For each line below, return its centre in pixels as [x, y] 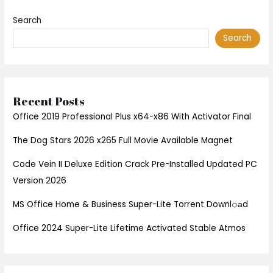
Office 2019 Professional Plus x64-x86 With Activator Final [132, 117]
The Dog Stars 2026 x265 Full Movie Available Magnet [123, 141]
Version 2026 [40, 181]
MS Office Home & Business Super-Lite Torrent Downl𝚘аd [131, 205]
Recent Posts [49, 101]
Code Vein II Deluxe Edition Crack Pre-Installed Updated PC [135, 165]
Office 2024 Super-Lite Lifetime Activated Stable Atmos [129, 229]
